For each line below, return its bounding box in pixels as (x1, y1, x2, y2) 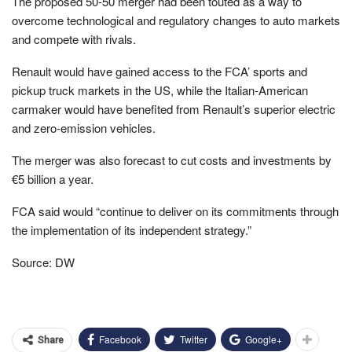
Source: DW (12, 253, 75, 270)
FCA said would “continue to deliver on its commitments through (12, 202, 339, 219)
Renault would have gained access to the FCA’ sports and (12, 62, 307, 79)
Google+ (245, 332, 282, 346)
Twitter (180, 332, 207, 346)
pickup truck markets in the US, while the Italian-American (12, 81, 308, 98)
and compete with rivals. (12, 30, 136, 47)
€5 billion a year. (12, 170, 93, 187)
